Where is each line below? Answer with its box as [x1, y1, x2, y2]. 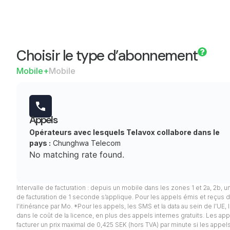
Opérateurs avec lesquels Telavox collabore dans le [29, 128, 220, 137]
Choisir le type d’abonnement [16, 46, 198, 65]
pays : [29, 139, 51, 147]
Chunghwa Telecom [51, 139, 121, 147]
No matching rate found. [29, 149, 124, 160]
